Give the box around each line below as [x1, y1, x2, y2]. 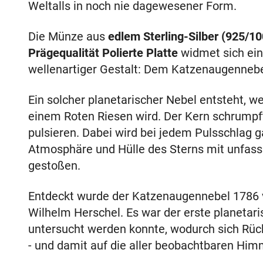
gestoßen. [28, 158, 80, 173]
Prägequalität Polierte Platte [28, 45, 178, 60]
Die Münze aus [28, 29, 108, 43]
